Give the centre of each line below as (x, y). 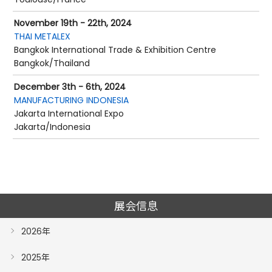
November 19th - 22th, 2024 (73, 23)
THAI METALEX (42, 36)
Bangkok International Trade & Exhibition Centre (115, 50)
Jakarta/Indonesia (52, 127)
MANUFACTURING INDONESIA (71, 100)
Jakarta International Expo (69, 114)
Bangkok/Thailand (52, 63)
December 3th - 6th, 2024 (70, 87)
